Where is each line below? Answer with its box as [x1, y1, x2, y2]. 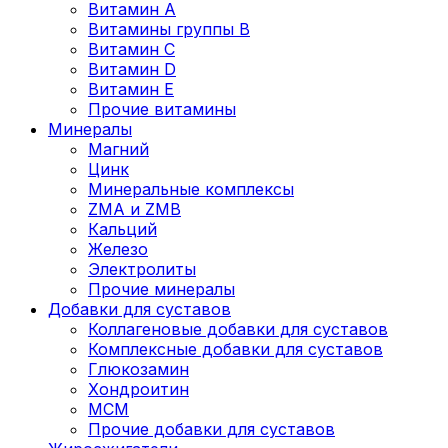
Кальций [88, 218, 157, 239]
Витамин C [88, 38, 175, 59]
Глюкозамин [88, 358, 189, 379]
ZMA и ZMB [88, 198, 181, 219]
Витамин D [88, 58, 176, 79]
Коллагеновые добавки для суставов [88, 318, 388, 339]
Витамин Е [88, 78, 174, 99]
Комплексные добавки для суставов [88, 338, 383, 359]
